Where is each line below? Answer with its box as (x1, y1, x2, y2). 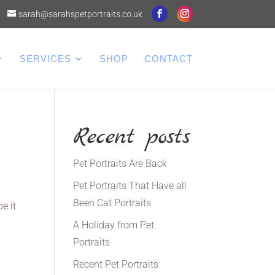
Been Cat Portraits (73, 197, 152, 209)
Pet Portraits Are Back (73, 158, 168, 169)
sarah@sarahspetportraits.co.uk (18, 9, 142, 19)
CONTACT (144, 53, 193, 64)
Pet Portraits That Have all (73, 180, 187, 192)
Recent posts (73, 122, 191, 152)
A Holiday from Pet (73, 219, 155, 231)
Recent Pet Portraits (73, 258, 159, 270)
